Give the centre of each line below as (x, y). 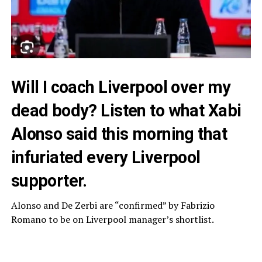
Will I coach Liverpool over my (121, 87)
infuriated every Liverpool (106, 158)
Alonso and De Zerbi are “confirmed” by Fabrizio (113, 206)
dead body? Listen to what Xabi (126, 111)
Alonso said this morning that (119, 134)
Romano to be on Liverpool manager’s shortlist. (112, 220)
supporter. (49, 181)
